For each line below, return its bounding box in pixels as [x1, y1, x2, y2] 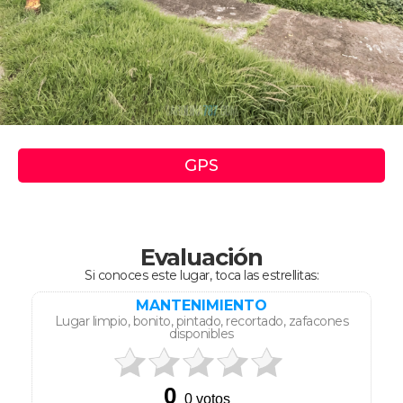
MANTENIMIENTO [136, 297, 267, 315]
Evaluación [140, 243, 263, 272]
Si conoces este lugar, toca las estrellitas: [85, 267, 318, 284]
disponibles [169, 326, 234, 343]
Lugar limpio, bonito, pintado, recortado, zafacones [54, 313, 349, 330]
